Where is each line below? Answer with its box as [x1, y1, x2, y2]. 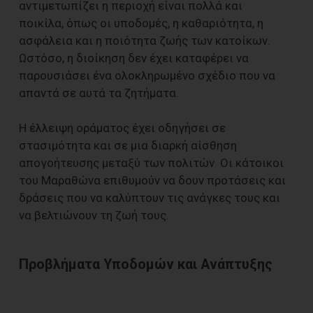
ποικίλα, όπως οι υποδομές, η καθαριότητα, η [19, 16, 263, 31]
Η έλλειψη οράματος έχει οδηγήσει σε [19, 121, 226, 136]
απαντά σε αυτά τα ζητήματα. [19, 86, 179, 101]
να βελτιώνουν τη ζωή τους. [19, 208, 169, 223]
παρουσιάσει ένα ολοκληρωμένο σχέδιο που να [19, 68, 275, 83]
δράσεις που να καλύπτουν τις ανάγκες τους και [19, 191, 280, 205]
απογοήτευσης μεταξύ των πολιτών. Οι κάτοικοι [19, 156, 284, 170]
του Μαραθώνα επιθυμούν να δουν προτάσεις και [19, 173, 286, 188]
